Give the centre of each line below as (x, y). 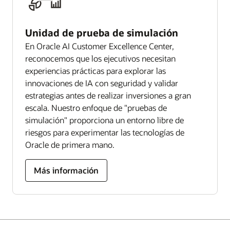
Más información (66, 170)
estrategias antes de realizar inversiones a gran (108, 95)
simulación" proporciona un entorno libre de (104, 120)
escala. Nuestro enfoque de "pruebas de (96, 107)
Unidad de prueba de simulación (102, 32)
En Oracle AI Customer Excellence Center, (100, 46)
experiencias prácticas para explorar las (95, 70)
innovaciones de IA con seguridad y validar (102, 83)
